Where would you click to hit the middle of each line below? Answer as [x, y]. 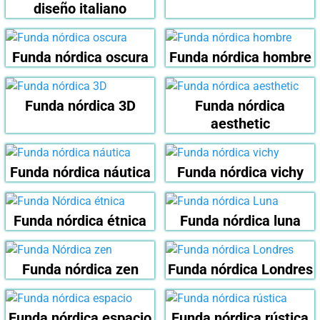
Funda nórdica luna [240, 221]
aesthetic [240, 124]
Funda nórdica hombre [240, 57]
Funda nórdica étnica [80, 221]
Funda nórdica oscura [80, 57]
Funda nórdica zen [80, 270]
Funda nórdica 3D [80, 106]
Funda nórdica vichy [240, 172]
